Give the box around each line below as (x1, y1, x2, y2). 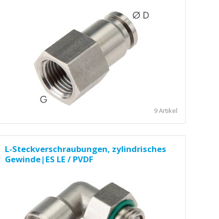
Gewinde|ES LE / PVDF (5, 153, 94, 165)
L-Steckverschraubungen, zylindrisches (5, 143, 167, 154)
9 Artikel (153, 106, 177, 115)
